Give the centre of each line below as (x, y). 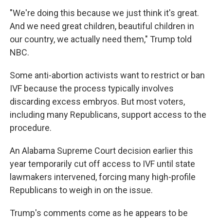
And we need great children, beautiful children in (102, 26)
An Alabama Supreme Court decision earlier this (101, 151)
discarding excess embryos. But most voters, (97, 101)
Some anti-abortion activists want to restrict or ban (107, 75)
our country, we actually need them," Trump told (101, 39)
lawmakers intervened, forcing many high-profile (103, 177)
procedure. (31, 128)
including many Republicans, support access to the (108, 115)
